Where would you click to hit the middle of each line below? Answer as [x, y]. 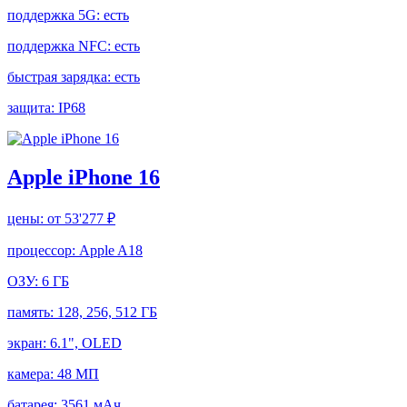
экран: [29, 343]
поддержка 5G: [55, 15]
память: [32, 312]
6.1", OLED [86, 343]
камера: [32, 374]
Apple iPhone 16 [84, 178]
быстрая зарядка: [61, 77]
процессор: [43, 250]
